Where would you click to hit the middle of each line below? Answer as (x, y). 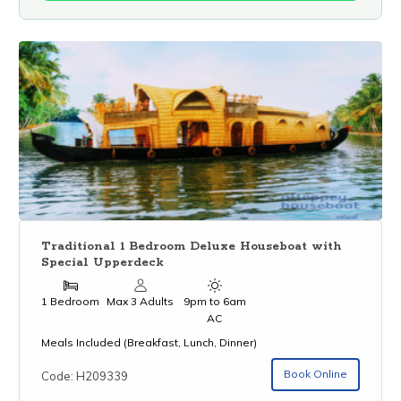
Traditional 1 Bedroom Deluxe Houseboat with (192, 246)
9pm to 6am (214, 302)
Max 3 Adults (141, 302)
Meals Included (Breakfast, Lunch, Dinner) (149, 343)
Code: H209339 (85, 375)
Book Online (315, 374)
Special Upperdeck (103, 262)
